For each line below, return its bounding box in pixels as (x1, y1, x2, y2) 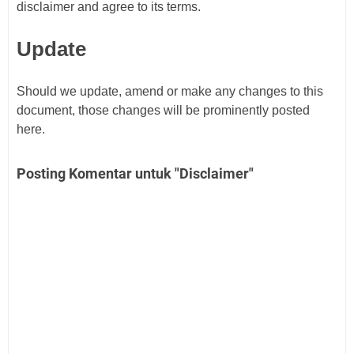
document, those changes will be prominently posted (17, 104, 310, 117)
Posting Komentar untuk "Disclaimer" (17, 165, 254, 182)
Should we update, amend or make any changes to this (17, 85, 323, 98)
